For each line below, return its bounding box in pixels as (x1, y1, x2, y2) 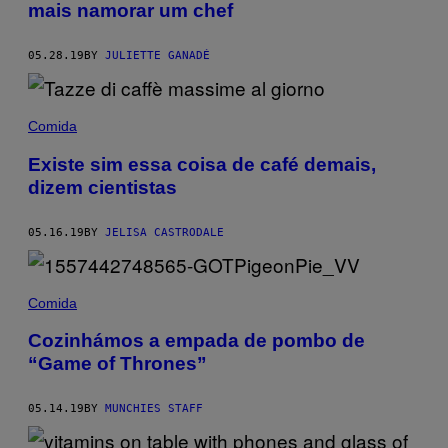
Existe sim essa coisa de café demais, (28, 153, 376, 175)
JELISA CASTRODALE (105, 225, 224, 239)
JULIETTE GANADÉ (105, 49, 210, 62)
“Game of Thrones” (28, 353, 207, 375)
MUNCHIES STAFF (105, 402, 203, 416)
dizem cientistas (28, 176, 177, 198)
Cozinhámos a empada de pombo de (28, 330, 365, 352)
